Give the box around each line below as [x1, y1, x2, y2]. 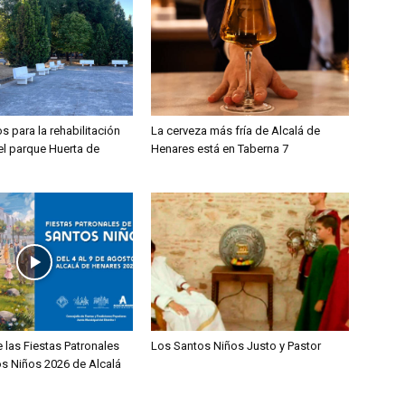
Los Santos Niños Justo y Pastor [151, 339, 322, 353]
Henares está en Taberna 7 [151, 142, 289, 156]
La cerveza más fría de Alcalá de [151, 124, 321, 138]
